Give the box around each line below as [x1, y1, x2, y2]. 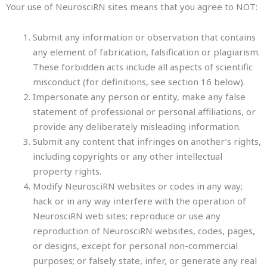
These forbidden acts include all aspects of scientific [33, 61, 253, 73]
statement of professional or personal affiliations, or [33, 105, 256, 117]
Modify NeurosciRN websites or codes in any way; [33, 180, 243, 192]
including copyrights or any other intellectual [33, 150, 222, 162]
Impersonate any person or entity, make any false [33, 91, 246, 103]
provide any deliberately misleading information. [33, 120, 241, 132]
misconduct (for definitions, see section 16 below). [33, 76, 245, 88]
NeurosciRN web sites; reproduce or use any [33, 210, 221, 222]
